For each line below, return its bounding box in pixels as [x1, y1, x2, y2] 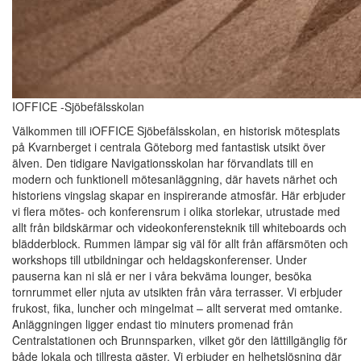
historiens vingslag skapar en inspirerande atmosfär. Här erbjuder [12, 187, 346, 204]
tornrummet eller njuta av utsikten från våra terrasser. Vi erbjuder [12, 284, 342, 301]
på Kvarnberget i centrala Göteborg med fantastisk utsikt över [12, 139, 326, 156]
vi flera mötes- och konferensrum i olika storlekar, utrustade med [12, 203, 340, 220]
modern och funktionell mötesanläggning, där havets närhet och [12, 171, 338, 188]
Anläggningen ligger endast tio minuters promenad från [12, 316, 293, 333]
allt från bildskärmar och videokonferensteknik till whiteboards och [12, 219, 346, 236]
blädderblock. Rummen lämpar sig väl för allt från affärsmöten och [12, 235, 348, 252]
